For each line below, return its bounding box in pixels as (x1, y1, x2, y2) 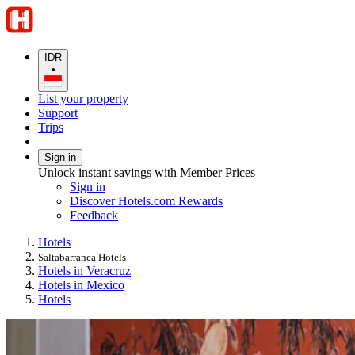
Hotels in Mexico (38, 278, 124, 292)
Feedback (70, 208, 118, 223)
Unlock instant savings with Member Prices (38, 166, 255, 180)
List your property (38, 92, 128, 106)
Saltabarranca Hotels (38, 251, 126, 264)
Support (38, 106, 78, 120)
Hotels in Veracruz (38, 264, 131, 278)
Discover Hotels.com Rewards (70, 194, 223, 208)
